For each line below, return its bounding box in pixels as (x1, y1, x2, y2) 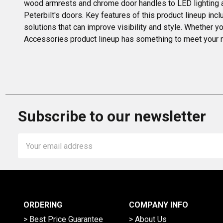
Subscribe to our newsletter (18, 108, 206, 125)
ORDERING (23, 200, 62, 210)
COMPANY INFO (128, 200, 188, 210)
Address (18, 146, 48, 156)
